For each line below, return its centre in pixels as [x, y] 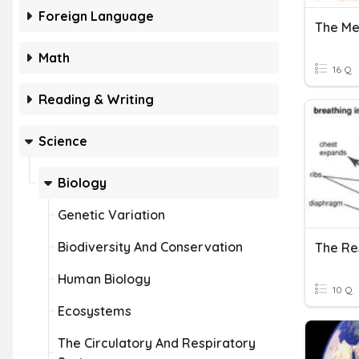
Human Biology [104, 279]
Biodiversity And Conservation [150, 247]
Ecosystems [95, 311]
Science [63, 141]
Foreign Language [96, 16]
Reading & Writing [96, 99]
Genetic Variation [111, 215]
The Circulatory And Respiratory [157, 343]
